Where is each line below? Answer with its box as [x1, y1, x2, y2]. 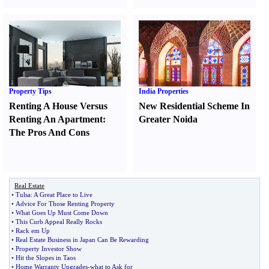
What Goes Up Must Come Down [16, 209, 108, 216]
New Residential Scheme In [139, 101, 250, 111]
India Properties [139, 87, 189, 95]
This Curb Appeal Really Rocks [16, 218, 102, 225]
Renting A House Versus [9, 101, 107, 111]
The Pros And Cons [9, 127, 89, 138]
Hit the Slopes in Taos [16, 254, 76, 261]
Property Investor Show [16, 245, 82, 252]
